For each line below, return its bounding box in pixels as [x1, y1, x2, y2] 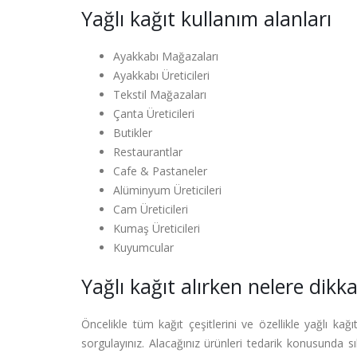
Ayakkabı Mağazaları [113, 49, 218, 64]
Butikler [113, 125, 152, 140]
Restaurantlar [113, 144, 182, 159]
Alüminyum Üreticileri [113, 182, 222, 198]
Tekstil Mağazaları [113, 87, 206, 102]
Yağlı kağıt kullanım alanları [81, 5, 331, 32]
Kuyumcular [113, 240, 174, 255]
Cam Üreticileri [113, 202, 188, 217]
